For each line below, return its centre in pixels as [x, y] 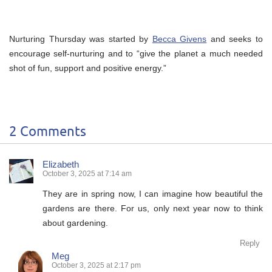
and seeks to [235, 39]
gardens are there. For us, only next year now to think [153, 208]
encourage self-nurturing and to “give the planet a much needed [136, 53]
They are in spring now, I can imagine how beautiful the [153, 193]
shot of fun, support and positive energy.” [88, 68]
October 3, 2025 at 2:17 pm [96, 265]
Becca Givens [179, 39]
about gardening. [75, 223]
